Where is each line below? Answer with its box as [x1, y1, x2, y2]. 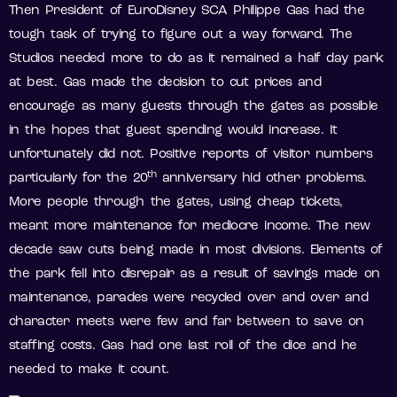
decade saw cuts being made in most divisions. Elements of [9, 244, 383, 258]
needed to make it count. [9, 363, 169, 378]
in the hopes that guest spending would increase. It [9, 124, 338, 138]
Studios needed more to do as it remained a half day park [9, 52, 384, 66]
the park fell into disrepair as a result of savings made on [9, 268, 380, 282]
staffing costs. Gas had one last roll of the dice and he [9, 339, 357, 354]
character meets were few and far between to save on [9, 315, 364, 330]
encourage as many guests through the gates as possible [9, 100, 378, 114]
